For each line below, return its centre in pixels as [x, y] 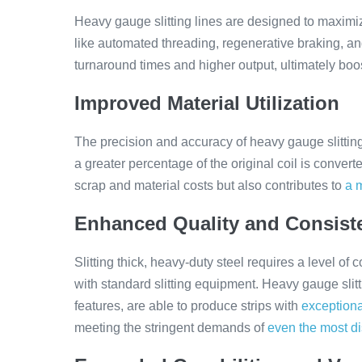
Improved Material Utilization [207, 103]
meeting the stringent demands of [171, 328]
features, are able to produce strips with [188, 306]
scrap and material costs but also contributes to [210, 185]
